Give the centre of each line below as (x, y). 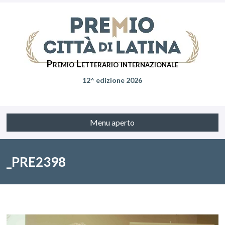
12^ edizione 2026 (113, 80)
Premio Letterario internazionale (112, 64)
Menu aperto (113, 122)
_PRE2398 (36, 162)
